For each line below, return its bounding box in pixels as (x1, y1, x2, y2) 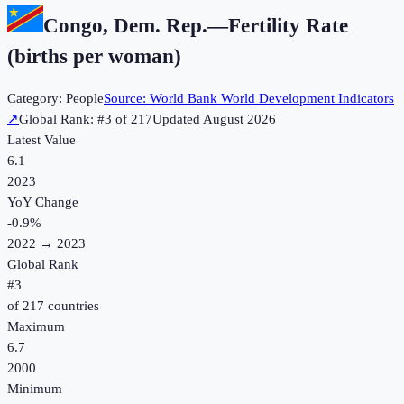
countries (44, 298, 99, 314)
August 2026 (203, 112, 276, 127)
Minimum (7, 381, 62, 397)
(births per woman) (7, 44, 181, 68)
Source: (104, 91, 150, 106)
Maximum (7, 319, 65, 335)
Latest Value (7, 133, 76, 148)
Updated (152, 112, 203, 127)
